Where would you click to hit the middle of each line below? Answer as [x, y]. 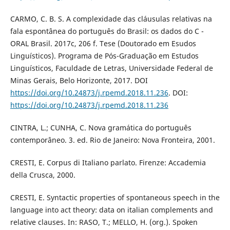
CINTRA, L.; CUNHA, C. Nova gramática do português [101, 128]
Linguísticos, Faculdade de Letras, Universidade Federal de [111, 68]
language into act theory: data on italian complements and [111, 210]
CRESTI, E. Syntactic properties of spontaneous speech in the [115, 198]
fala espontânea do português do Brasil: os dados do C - [107, 31]
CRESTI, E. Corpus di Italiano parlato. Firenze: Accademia [108, 163]
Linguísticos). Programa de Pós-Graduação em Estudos [104, 56]
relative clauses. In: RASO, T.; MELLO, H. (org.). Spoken [104, 222]
